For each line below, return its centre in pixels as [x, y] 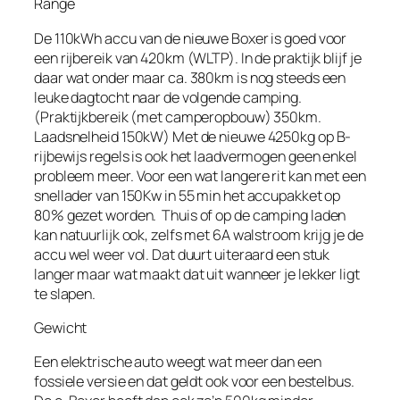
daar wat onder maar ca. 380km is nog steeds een [190, 77]
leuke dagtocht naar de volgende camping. [168, 97]
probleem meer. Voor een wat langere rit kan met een [200, 175]
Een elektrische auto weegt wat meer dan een [178, 362]
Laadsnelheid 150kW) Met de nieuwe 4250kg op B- [193, 136]
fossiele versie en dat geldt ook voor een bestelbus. [194, 382]
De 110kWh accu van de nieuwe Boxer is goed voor [191, 38]
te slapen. [65, 293]
